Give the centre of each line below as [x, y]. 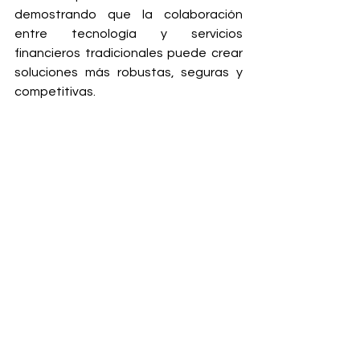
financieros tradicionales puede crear [129, 53]
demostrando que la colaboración [129, 14]
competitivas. [55, 92]
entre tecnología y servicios [129, 34]
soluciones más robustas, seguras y [129, 72]
